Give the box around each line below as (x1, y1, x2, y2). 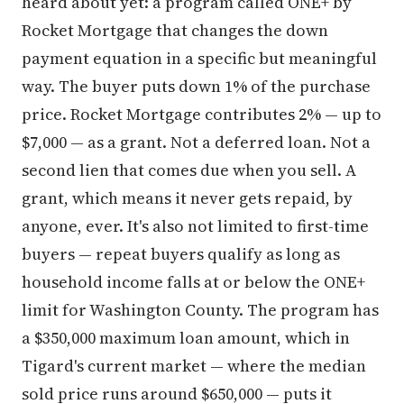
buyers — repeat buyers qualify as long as (22, 243, 340, 265)
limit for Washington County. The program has (22, 298, 379, 321)
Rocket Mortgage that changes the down (22, 19, 328, 41)
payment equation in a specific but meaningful (22, 47, 377, 69)
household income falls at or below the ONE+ (22, 271, 365, 293)
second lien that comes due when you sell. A (22, 159, 356, 181)
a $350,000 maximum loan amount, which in (22, 326, 350, 349)
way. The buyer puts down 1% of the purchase (22, 75, 371, 97)
